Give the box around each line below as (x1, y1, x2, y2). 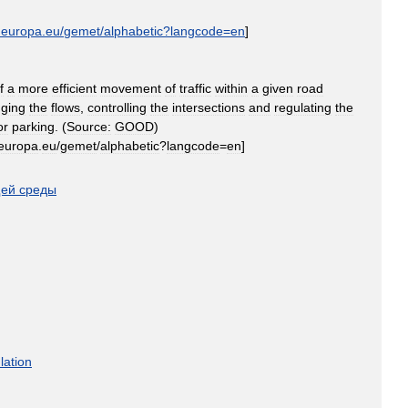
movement (100, 81, 161, 96)
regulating (274, 100, 331, 115)
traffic (179, 81, 211, 96)
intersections (172, 100, 245, 115)
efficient (52, 81, 97, 96)
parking (12, 119, 55, 134)
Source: (66, 119, 111, 134)
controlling (87, 100, 147, 115)
